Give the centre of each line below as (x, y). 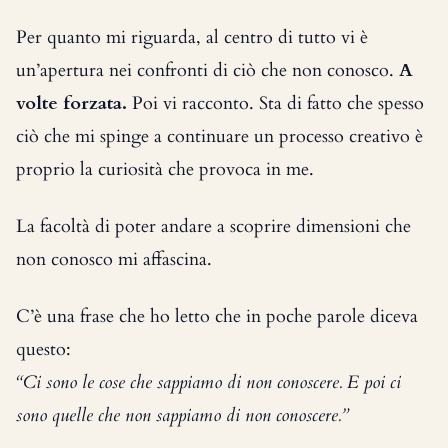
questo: (43, 349)
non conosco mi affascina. (114, 259)
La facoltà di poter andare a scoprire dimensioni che (213, 226)
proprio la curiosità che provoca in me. (165, 169)
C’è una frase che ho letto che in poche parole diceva (217, 316)
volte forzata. (71, 103)
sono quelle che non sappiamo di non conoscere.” (182, 415)
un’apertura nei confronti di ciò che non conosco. (207, 70)
